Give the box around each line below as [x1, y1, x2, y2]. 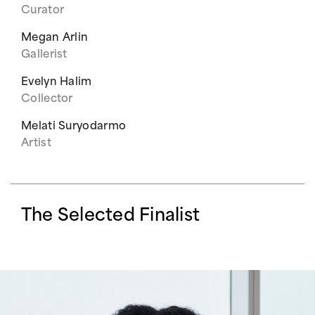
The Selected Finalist [21, 208, 200, 225]
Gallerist [21, 50, 67, 60]
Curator [21, 6, 65, 16]
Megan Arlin [21, 33, 89, 44]
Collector [21, 94, 73, 105]
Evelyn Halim [21, 77, 92, 88]
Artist [21, 139, 51, 149]
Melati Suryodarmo [21, 122, 127, 132]
